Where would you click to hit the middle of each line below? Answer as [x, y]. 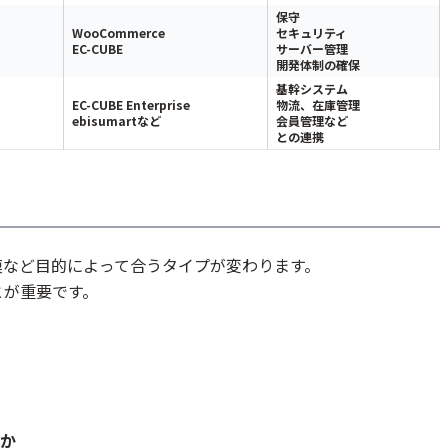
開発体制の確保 [318, 64]
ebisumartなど [116, 120]
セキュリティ [311, 32]
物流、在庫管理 [318, 104]
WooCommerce [118, 32]
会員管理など [312, 120]
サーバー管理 [312, 48]
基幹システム [312, 88]
